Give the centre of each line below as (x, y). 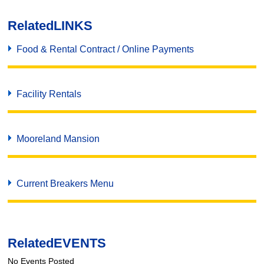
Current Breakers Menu (65, 184)
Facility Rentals (49, 94)
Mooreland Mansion (58, 139)
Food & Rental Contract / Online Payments (105, 49)
